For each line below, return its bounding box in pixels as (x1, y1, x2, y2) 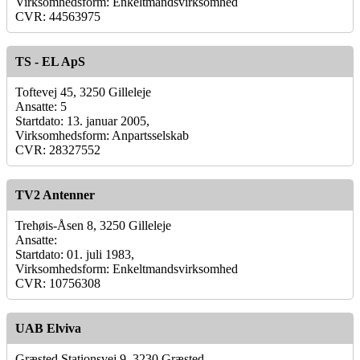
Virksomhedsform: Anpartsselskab (15, 128, 189, 142)
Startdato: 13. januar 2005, (15, 113, 149, 128)
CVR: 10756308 (15, 276, 100, 290)
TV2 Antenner (15, 187, 95, 202)
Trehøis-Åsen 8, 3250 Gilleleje (15, 218, 171, 232)
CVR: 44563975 (15, 9, 100, 23)
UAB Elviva (15, 321, 81, 335)
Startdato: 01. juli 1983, (15, 247, 134, 261)
